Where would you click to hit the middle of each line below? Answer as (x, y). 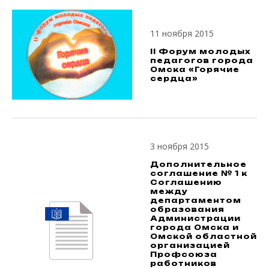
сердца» (174, 79)
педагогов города (202, 61)
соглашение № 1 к (199, 174)
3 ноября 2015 (180, 147)
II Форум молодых (201, 52)
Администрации (195, 219)
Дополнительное (198, 165)
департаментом (196, 201)
